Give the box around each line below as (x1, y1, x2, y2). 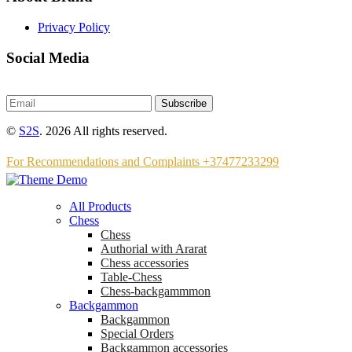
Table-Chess (101, 270, 162, 284)
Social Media (6, 49, 90, 66)
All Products (69, 200, 131, 214)
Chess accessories (101, 256, 189, 270)
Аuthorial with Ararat (101, 242, 207, 256)
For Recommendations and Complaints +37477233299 (6, 155, 279, 169)
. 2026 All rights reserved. (39, 124, 167, 138)
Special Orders (101, 327, 174, 341)
